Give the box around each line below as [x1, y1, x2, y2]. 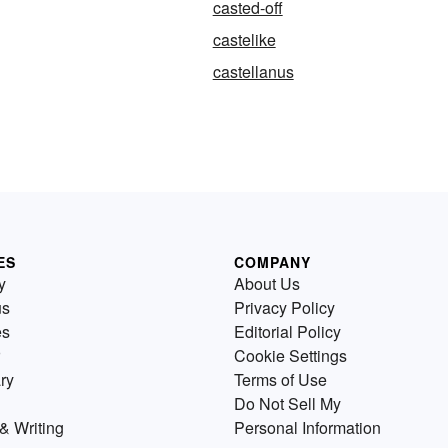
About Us [234, 272, 300, 296]
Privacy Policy [234, 296, 335, 320]
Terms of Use [234, 368, 327, 392]
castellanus [212, 60, 294, 84]
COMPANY [234, 252, 311, 273]
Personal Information [234, 416, 381, 440]
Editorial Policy [234, 320, 341, 344]
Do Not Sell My [234, 392, 341, 416]
